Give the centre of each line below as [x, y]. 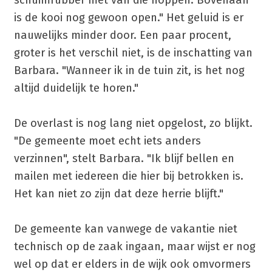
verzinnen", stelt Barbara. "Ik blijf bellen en [124, 159]
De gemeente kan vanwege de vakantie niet [125, 229]
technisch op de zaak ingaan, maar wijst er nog [134, 247]
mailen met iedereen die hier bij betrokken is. [128, 176]
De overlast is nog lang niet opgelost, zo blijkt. [133, 124]
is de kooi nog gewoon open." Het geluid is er [128, 18]
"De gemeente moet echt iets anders [107, 141]
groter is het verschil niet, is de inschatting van [133, 53]
